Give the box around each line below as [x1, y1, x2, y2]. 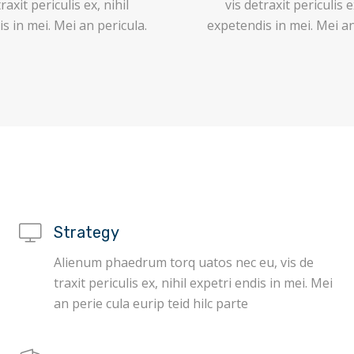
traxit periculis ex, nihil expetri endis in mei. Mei [54, 274, 333, 292]
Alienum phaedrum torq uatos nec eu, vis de [54, 254, 314, 271]
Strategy [54, 223, 120, 242]
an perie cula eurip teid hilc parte [54, 295, 249, 312]
